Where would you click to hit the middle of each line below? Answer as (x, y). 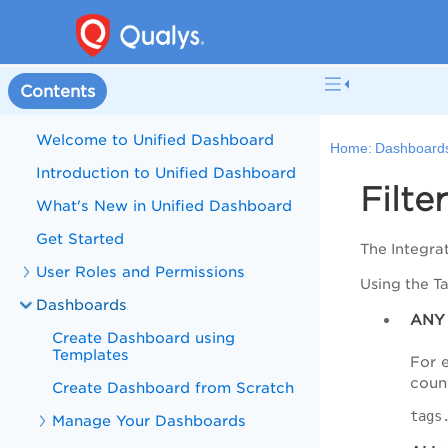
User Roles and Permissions (141, 271)
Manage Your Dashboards (149, 420)
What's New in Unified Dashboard (164, 205)
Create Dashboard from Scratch (173, 387)
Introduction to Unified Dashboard (166, 172)
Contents (57, 91)
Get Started (80, 238)
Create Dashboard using (144, 337)
